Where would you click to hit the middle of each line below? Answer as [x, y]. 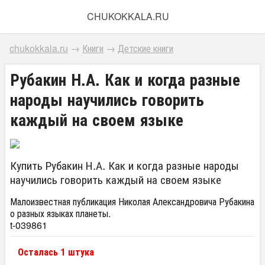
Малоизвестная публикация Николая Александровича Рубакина [132, 201]
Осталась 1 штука [56, 252]
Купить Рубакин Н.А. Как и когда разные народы [125, 165]
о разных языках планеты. [60, 213]
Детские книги [146, 48]
